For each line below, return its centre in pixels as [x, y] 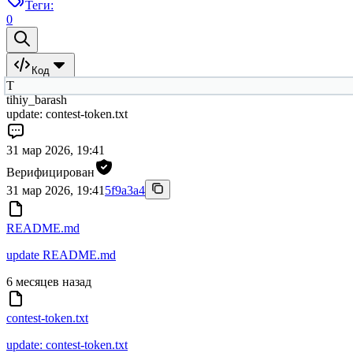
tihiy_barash [37, 100]
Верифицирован [50, 173]
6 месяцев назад [49, 282]
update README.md [61, 255]
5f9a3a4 [125, 191]
